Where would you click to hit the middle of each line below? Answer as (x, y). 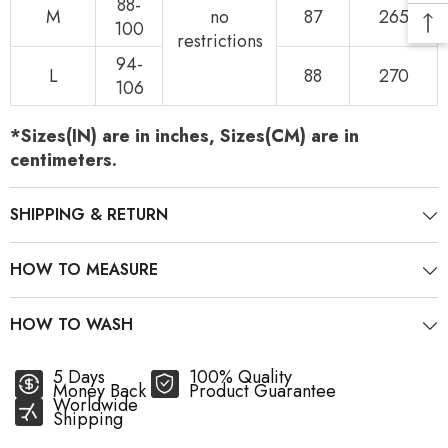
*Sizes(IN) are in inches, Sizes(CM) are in (184, 136)
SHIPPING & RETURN (89, 214)
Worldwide (95, 405)
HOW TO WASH (71, 324)
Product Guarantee (262, 391)
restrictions (219, 41)
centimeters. (63, 160)
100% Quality (240, 377)
